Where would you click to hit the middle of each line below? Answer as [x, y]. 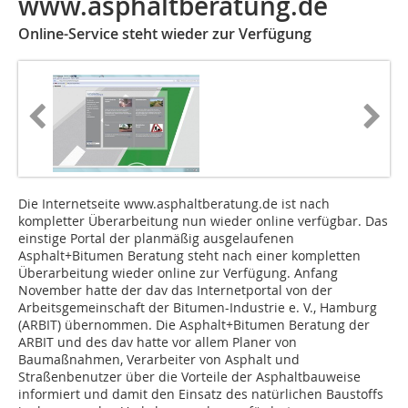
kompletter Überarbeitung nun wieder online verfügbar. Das [203, 221]
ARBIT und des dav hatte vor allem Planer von [158, 342]
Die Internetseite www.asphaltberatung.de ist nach [174, 204]
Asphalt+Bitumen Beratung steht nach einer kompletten [189, 256]
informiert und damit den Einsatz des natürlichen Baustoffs [201, 394]
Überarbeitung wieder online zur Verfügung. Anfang [178, 273]
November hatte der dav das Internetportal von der [175, 291]
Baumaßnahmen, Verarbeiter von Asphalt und [159, 360]
